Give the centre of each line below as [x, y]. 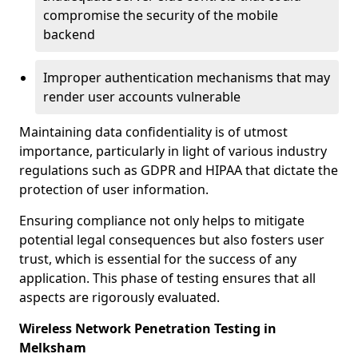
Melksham [53, 348]
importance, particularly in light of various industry [173, 151]
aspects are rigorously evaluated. [119, 297]
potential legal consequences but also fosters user [172, 240]
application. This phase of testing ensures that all [167, 278]
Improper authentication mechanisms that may [187, 78]
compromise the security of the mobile [161, 15]
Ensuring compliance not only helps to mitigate [162, 221]
